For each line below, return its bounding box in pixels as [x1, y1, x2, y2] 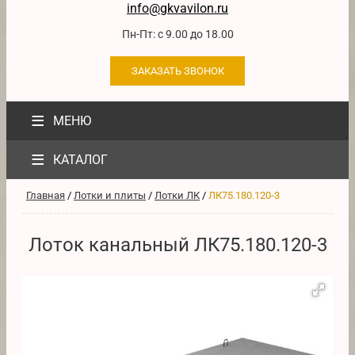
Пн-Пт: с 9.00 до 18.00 [121, 28, 234, 40]
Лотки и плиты [74, 189, 146, 201]
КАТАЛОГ [53, 152, 108, 167]
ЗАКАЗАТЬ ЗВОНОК [131, 65, 224, 77]
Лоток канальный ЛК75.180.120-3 [28, 234, 327, 257]
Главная [26, 189, 65, 201]
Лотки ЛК [155, 189, 200, 201]
